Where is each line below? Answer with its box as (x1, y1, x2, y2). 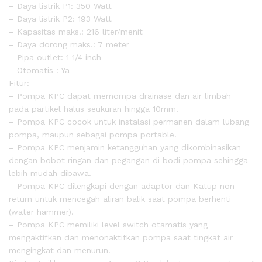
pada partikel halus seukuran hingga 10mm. (9, 104, 178, 114)
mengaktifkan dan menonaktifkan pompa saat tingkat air (9, 233, 233, 243)
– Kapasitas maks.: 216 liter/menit (9, 27, 143, 37)
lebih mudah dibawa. (9, 168, 91, 178)
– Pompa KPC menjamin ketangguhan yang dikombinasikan (9, 143, 241, 153)
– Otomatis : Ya (9, 65, 70, 75)
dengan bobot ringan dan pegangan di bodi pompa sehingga (9, 156, 248, 166)
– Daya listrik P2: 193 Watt (9, 14, 112, 24)
